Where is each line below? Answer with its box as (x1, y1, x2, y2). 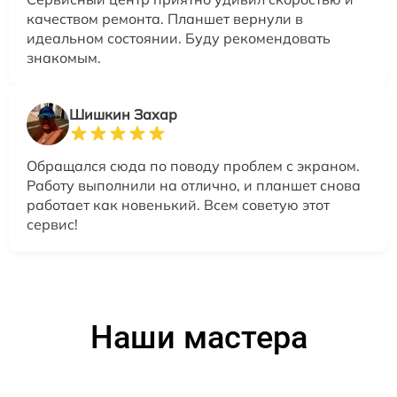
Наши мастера (90, 319, 307, 357)
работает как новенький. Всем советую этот (27, 196, 330, 214)
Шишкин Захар (69, 105, 177, 124)
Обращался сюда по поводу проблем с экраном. (27, 157, 360, 175)
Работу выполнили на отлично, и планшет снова (27, 176, 361, 195)
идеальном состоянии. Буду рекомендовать (27, 29, 331, 48)
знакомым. (27, 49, 101, 67)
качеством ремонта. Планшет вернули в (27, 10, 303, 28)
